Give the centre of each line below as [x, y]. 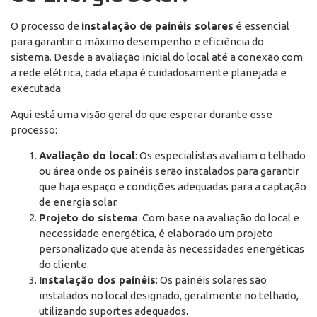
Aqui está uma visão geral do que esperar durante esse [142, 114]
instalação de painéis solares [157, 26]
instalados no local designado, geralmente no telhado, [169, 296]
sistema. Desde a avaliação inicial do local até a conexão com [157, 57]
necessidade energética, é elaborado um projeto [156, 234]
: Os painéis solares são [211, 280]
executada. [37, 88]
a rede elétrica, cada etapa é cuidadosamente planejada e [149, 73]
